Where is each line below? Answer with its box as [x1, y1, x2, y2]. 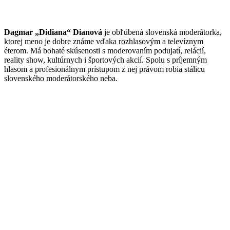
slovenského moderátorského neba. [4, 74, 118, 83]
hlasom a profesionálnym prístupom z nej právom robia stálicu [4, 65, 205, 74]
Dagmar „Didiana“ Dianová [4, 28, 102, 37]
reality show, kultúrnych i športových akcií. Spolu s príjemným [4, 55, 207, 65]
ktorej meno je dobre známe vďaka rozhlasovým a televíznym [4, 37, 203, 46]
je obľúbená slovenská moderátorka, [102, 28, 222, 37]
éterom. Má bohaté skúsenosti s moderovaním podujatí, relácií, [4, 46, 206, 55]
